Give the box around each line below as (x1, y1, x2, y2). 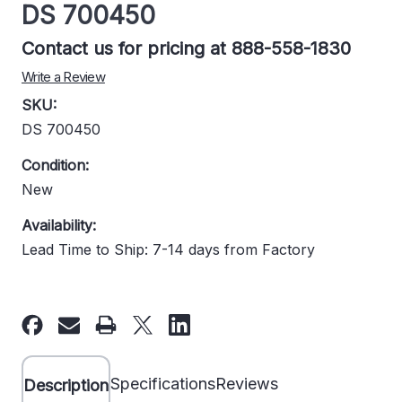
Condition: (22, 155, 89, 174)
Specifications (110, 373, 215, 393)
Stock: (22, 323, 58, 339)
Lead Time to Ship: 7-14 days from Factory (22, 240, 315, 258)
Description (23, 375, 109, 395)
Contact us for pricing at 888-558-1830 (22, 38, 351, 59)
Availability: (22, 215, 96, 234)
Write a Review (22, 67, 105, 85)
